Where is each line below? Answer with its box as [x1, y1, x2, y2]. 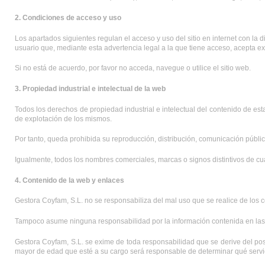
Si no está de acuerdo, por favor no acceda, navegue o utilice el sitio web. [15, 64, 251, 73]
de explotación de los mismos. [15, 114, 112, 123]
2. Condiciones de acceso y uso [15, 14, 121, 22]
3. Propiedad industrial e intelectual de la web [15, 85, 166, 93]
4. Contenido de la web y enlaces [15, 176, 124, 185]
